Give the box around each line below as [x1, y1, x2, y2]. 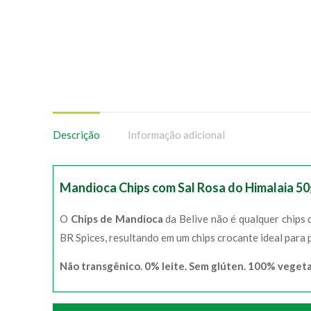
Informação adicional [128, 128, 225, 141]
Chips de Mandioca [70, 212, 163, 225]
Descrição [53, 128, 100, 141]
